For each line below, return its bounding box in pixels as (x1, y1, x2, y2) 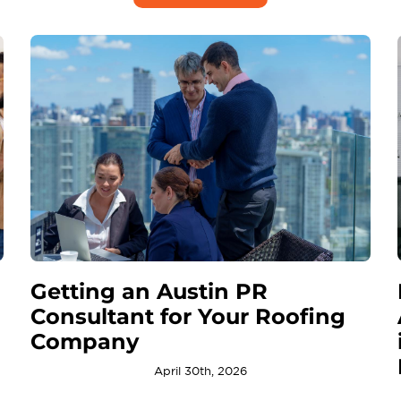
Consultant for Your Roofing (30, 303, 346, 330)
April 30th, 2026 (154, 364, 247, 379)
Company (30, 328, 139, 355)
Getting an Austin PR (30, 278, 268, 305)
